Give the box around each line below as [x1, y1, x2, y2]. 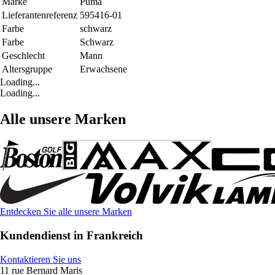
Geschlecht [2, 50, 45, 61]
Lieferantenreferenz [2, 10, 77, 21]
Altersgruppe [2, 64, 52, 75]
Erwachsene [80, 64, 127, 75]
